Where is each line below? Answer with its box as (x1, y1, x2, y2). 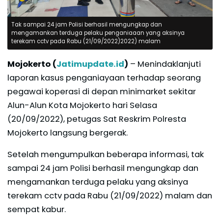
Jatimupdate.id (56, 58, 124, 70)
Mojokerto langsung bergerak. (7, 127, 128, 139)
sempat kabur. (7, 204, 66, 216)
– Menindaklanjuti (128, 58, 201, 70)
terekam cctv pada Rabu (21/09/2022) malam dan (7, 190, 212, 202)
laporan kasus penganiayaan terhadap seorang (7, 72, 201, 84)
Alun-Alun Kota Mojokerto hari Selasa (7, 100, 157, 111)
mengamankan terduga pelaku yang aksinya (7, 176, 188, 188)
